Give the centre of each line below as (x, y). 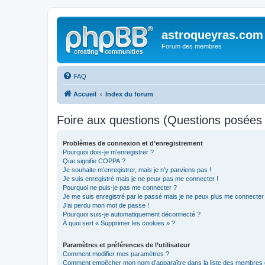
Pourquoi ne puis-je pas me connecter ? (120, 187)
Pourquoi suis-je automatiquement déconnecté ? (132, 214)
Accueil (85, 94)
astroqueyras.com (212, 35)
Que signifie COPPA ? (94, 161)
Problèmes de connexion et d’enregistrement (133, 143)
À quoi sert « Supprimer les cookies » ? (119, 223)
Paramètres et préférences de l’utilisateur (126, 245)
